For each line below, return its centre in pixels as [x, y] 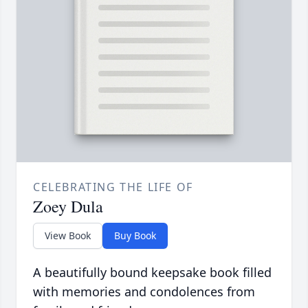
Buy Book [135, 236]
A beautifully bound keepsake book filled [152, 273]
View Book [68, 236]
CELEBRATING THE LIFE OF [113, 187]
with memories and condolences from [144, 292]
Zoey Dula [68, 207]
